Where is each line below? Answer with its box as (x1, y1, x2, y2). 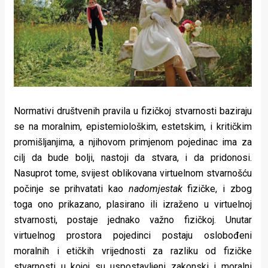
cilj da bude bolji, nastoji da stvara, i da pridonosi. (14, 152, 252, 164)
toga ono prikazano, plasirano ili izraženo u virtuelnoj (14, 199, 252, 211)
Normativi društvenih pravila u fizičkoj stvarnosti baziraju (14, 105, 252, 117)
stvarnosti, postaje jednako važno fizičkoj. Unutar (14, 214, 252, 226)
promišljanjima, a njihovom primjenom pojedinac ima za (14, 136, 252, 148)
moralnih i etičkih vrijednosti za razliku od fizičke (14, 245, 252, 257)
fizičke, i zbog (187, 183, 252, 195)
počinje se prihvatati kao (14, 183, 129, 195)
